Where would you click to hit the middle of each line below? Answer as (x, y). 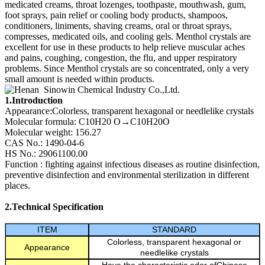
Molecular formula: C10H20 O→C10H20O (87, 122)
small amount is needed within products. (81, 79)
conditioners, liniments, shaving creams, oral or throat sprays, (118, 26)
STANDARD (174, 230)
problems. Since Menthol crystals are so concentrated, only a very (127, 68)
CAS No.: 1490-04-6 (62, 143)
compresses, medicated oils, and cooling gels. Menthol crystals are (128, 36)
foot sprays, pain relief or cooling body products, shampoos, (116, 15)
